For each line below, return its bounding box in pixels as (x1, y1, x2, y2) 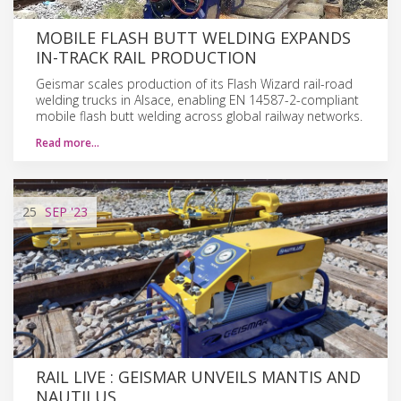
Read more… (36, 134, 99, 150)
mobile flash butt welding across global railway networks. (36, 107, 363, 124)
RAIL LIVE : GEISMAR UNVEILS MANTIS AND (36, 365, 361, 388)
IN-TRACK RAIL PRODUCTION (36, 46, 257, 68)
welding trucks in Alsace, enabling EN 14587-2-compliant (36, 90, 359, 108)
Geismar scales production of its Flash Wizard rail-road (36, 74, 353, 92)
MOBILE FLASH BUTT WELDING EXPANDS (36, 26, 351, 48)
